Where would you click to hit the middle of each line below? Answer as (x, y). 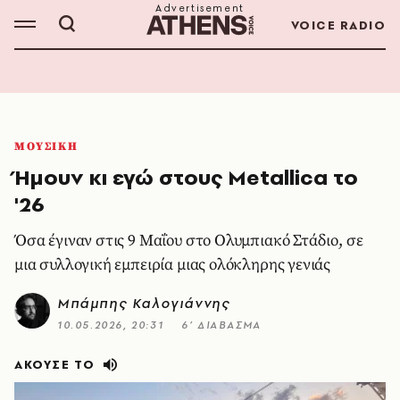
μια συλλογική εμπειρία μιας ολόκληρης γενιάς (173, 265)
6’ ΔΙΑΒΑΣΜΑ (221, 325)
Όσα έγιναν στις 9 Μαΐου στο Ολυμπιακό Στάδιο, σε (189, 241)
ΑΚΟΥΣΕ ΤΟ (55, 364)
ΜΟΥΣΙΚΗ (46, 146)
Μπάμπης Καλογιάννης (144, 303)
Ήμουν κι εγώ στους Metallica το (186, 177)
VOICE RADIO (338, 25)
